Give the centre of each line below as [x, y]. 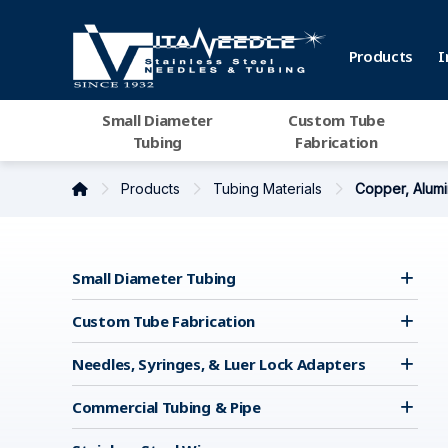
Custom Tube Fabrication [164, 321]
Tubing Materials [269, 188]
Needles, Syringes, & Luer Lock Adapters [219, 364]
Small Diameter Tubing [154, 278]
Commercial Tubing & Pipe [166, 407]
